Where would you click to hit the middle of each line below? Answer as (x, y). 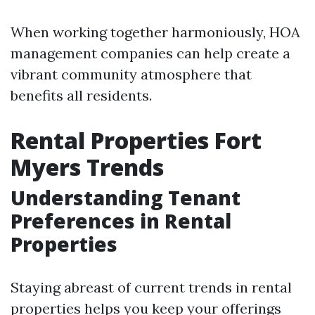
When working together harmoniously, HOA (155, 32)
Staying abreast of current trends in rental (151, 287)
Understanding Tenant (126, 198)
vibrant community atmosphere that (131, 74)
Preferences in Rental (121, 221)
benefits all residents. (81, 95)
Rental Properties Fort (136, 140)
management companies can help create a (150, 53)
